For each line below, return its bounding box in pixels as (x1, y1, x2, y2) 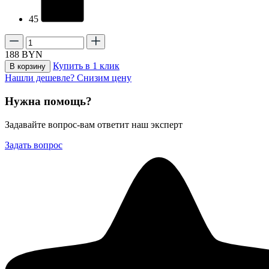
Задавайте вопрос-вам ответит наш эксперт (5, 119, 183, 130)
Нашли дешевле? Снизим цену (5, 73, 131, 83)
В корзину (10, 62, 46, 71)
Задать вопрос (5, 139, 62, 150)
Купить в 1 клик (53, 61, 119, 71)
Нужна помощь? (5, 95, 92, 108)
